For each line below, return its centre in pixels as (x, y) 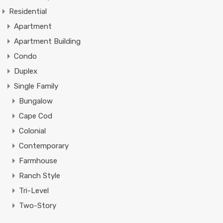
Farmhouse (38, 161)
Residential (28, 11)
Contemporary (44, 146)
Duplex (25, 71)
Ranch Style (39, 176)
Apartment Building (47, 41)
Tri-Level (34, 191)
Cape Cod (35, 116)
